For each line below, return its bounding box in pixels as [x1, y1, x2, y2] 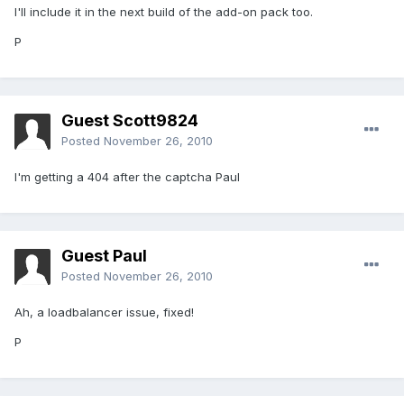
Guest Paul [61, 246, 147, 266]
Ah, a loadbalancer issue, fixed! [14, 305, 194, 320]
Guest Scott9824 [61, 111, 198, 131]
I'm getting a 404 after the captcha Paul [14, 170, 240, 185]
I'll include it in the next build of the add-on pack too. [14, 5, 313, 20]
